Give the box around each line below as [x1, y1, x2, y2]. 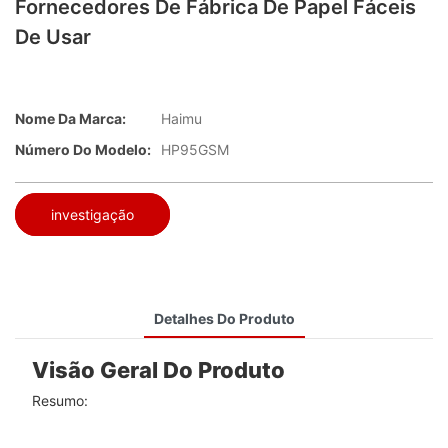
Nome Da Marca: [15, 110, 126, 128]
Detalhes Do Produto [153, 309, 295, 327]
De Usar [15, 25, 91, 49]
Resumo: [31, 392, 88, 410]
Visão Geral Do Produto [31, 356, 285, 383]
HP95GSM [161, 141, 229, 159]
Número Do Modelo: [15, 141, 151, 159]
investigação [51, 205, 134, 223]
